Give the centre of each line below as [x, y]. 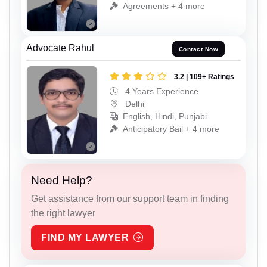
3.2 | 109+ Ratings [204, 77]
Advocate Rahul [60, 48]
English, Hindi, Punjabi [165, 116]
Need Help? [62, 181]
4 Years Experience [161, 91]
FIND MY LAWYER [85, 238]
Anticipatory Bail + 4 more [171, 128]
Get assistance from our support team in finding [130, 199]
